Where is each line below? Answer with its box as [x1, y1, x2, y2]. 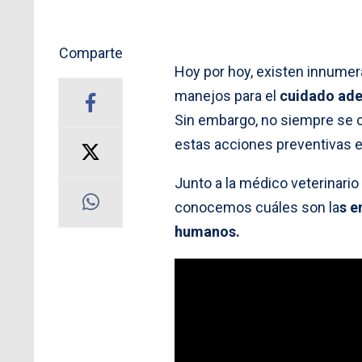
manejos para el [175, 86, 280, 104]
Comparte [58, 44, 123, 61]
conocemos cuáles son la [175, 198, 339, 216]
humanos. [175, 222, 243, 240]
